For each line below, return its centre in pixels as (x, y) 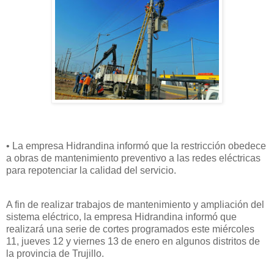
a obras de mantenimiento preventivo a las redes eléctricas (133, 158)
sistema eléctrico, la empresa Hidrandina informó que (121, 217)
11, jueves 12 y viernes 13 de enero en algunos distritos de (133, 242)
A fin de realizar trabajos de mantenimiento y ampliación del (135, 205)
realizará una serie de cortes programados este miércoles (130, 229)
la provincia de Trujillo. (56, 254)
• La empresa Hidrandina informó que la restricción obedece (136, 146)
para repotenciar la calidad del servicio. (91, 171)
